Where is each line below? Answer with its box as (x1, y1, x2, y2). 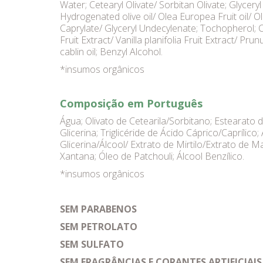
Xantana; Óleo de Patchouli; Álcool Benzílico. (60, 150, 244, 163)
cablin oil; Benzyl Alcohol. (60, 45, 163, 58)
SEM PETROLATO (60, 220, 137, 233)
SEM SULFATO (60, 238, 124, 251)
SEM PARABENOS (60, 203, 137, 215)
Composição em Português (60, 96, 203, 110)
